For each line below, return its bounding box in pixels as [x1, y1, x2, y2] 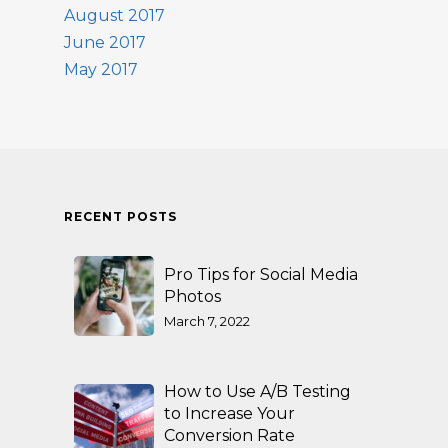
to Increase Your [164, 404, 295, 423]
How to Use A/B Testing [164, 382, 351, 401]
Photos [164, 287, 221, 306]
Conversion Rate [164, 426, 295, 445]
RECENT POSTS [64, 209, 177, 224]
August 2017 [64, 6, 165, 25]
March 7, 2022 [164, 313, 250, 329]
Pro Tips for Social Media [164, 265, 358, 284]
